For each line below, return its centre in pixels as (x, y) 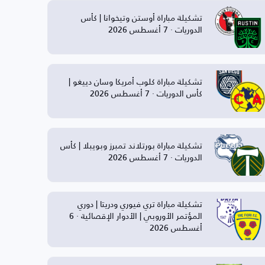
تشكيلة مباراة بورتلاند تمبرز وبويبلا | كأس (131, 145)
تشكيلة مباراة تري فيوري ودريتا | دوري (140, 203)
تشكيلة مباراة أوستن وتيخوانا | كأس (141, 17)
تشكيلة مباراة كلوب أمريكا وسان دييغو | (135, 81)
